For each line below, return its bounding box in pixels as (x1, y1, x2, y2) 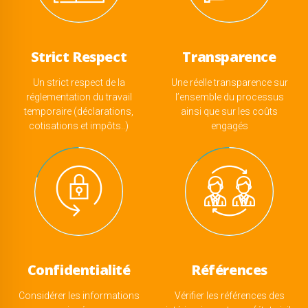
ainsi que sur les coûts (181, 106, 278, 117)
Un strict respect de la (32, 77, 125, 88)
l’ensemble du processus (175, 91, 284, 102)
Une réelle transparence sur (170, 77, 288, 88)
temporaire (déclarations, (24, 106, 133, 117)
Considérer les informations (18, 290, 140, 301)
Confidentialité (27, 261, 131, 279)
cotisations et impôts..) (29, 120, 129, 131)
